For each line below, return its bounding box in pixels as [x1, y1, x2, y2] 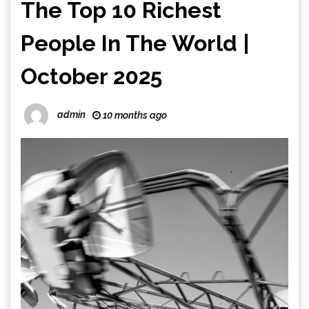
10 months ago [101, 110, 167, 121]
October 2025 [21, 63, 162, 89]
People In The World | [21, 30, 250, 56]
